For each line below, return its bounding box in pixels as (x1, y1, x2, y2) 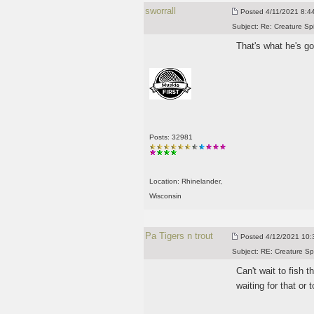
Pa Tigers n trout (144, 231, 213, 241)
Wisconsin (149, 192, 182, 200)
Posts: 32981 (149, 133, 193, 141)
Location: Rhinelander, (149, 177, 222, 185)
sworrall (144, 6, 176, 16)
